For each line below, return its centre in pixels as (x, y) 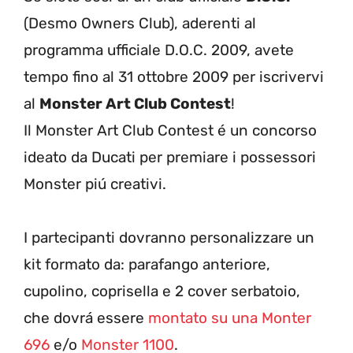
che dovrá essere (86, 318)
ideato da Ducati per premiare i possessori (170, 157)
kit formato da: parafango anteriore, (147, 264)
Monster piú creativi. (95, 184)
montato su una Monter (230, 318)
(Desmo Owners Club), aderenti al (140, 23)
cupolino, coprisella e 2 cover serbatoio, (162, 291)
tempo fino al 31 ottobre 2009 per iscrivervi (174, 76)
